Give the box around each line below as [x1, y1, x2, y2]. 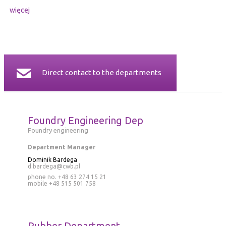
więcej [9, 6, 30, 15]
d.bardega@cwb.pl [27, 163, 80, 170]
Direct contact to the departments [42, 68, 161, 77]
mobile [27, 180, 47, 187]
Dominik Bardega [27, 156, 77, 163]
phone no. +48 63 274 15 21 [27, 174, 106, 181]
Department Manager [27, 144, 95, 151]
